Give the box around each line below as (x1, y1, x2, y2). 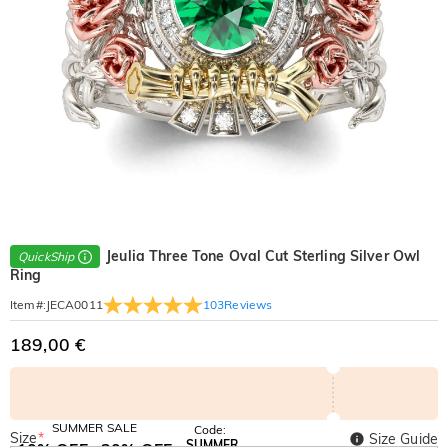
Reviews (224, 296, 273, 312)
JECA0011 (45, 297, 103, 313)
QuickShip (18, 249, 75, 265)
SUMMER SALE (51, 420, 138, 436)
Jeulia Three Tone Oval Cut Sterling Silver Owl (106, 247, 421, 265)
